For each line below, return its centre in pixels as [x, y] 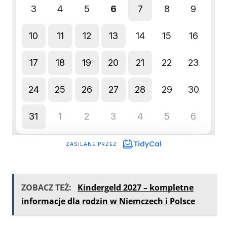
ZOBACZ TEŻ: [47, 187]
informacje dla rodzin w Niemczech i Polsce [108, 201]
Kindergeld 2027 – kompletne [136, 187]
